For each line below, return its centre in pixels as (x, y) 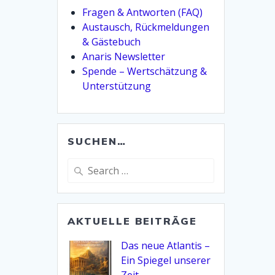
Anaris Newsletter (124, 56)
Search (81, 165)
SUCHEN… (97, 141)
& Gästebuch (112, 41)
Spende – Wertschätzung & (145, 71)
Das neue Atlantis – (166, 245)
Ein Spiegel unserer (166, 260)
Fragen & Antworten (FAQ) (143, 12)
